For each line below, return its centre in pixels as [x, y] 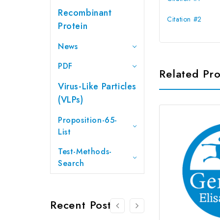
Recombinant [85, 13]
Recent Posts [83, 205]
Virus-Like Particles [97, 86]
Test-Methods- [85, 151]
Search [71, 163]
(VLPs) [71, 99]
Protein [73, 26]
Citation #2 [184, 19]
